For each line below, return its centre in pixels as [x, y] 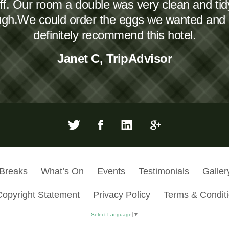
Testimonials [164, 171]
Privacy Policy [122, 195]
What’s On [62, 171]
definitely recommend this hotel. [114, 35]
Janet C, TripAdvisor [114, 59]
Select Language [111, 215]
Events [111, 171]
